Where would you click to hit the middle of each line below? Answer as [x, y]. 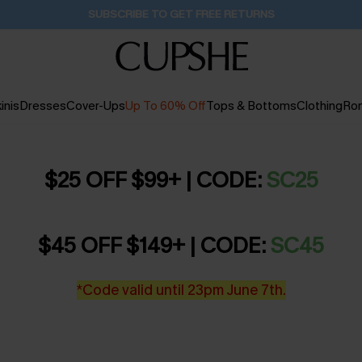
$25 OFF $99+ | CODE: [155, 180]
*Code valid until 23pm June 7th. [181, 290]
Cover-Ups [95, 106]
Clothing [319, 106]
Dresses [42, 106]
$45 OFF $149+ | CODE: [154, 246]
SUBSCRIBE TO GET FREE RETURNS [181, 14]
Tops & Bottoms [251, 106]
